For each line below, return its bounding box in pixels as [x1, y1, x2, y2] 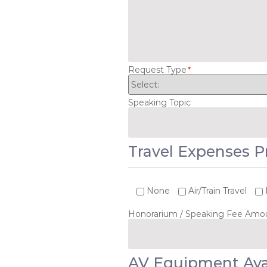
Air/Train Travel [188, 185, 247, 196]
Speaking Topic [128, 97, 191, 108]
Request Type [128, 64, 187, 75]
